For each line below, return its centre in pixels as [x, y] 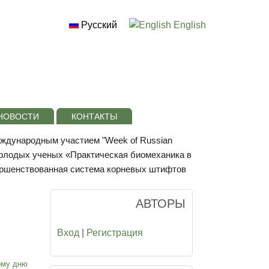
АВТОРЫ [161, 204]
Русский [98, 25]
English [189, 25]
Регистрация [115, 233]
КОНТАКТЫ [94, 116]
